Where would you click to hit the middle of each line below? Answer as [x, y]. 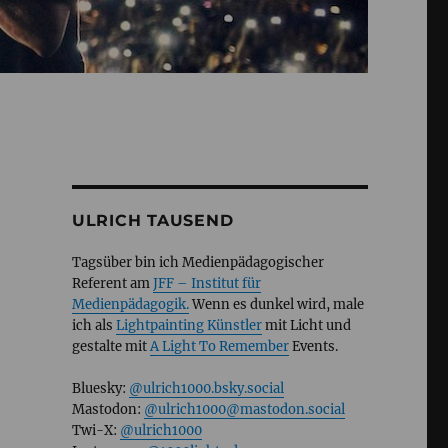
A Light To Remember [219, 347]
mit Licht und [306, 326]
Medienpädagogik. [130, 305]
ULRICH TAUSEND [152, 221]
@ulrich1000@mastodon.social [244, 410]
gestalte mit [110, 347]
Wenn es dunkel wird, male [276, 305]
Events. [313, 347]
